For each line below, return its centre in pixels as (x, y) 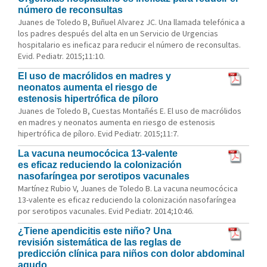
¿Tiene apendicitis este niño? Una (95, 231)
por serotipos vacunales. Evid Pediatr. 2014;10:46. (106, 211)
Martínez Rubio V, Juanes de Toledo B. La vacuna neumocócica (128, 188)
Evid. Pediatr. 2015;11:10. (61, 56)
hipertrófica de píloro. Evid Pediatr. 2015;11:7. (98, 133)
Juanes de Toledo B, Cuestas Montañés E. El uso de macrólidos (130, 111)
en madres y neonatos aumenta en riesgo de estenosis (117, 122)
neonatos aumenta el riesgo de (88, 87)
